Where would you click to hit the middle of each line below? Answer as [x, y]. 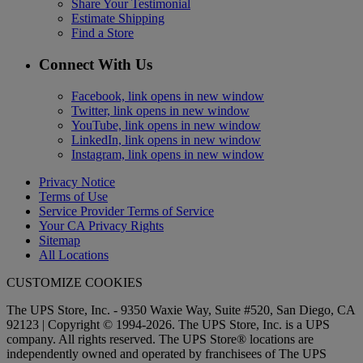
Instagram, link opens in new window [168, 154]
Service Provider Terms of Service [126, 211]
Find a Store [102, 33]
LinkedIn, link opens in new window [166, 139]
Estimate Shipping [118, 19]
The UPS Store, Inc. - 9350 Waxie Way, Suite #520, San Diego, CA [181, 310]
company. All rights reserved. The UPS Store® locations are [160, 339]
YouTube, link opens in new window [166, 125]
